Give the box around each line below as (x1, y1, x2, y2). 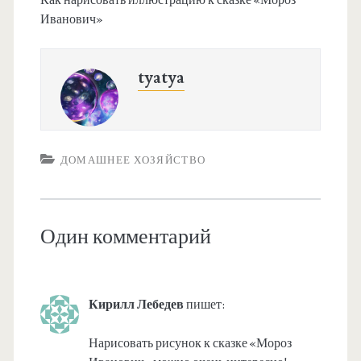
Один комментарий (39, 223, 211, 251)
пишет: (185, 297, 225, 313)
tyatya (137, 67, 185, 89)
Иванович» (39, 11, 102, 28)
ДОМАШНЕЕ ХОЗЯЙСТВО (60, 154, 206, 168)
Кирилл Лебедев (88, 297, 184, 313)
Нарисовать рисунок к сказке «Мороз (88, 335, 292, 352)
